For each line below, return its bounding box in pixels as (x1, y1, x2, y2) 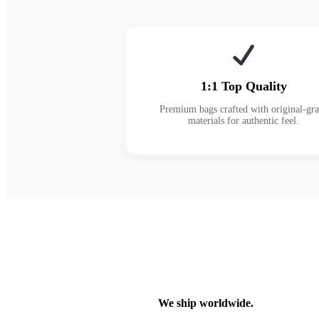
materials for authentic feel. (188, 115, 299, 126)
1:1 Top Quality (200, 78, 287, 93)
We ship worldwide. (158, 296, 253, 309)
